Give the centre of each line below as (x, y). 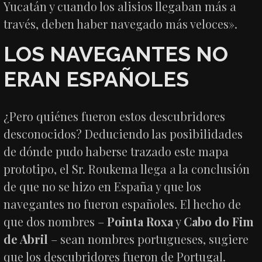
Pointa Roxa (140, 221)
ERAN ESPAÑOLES (96, 79)
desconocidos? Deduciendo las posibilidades (123, 133)
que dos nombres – (56, 221)
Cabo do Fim (219, 221)
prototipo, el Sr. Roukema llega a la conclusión (127, 168)
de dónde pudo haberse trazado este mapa (116, 151)
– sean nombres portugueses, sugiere (150, 239)
